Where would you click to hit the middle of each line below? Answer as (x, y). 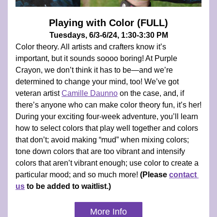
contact (183, 175)
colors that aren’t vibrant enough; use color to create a (107, 163)
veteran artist (39, 93)
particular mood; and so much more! (78, 175)
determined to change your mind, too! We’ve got (97, 82)
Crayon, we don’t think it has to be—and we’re (94, 70)
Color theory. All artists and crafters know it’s (91, 47)
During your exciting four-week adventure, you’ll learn (107, 116)
